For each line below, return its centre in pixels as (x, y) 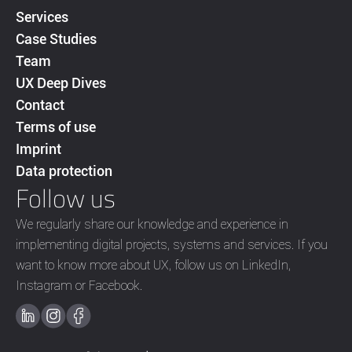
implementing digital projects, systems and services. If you (172, 244)
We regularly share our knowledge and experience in (152, 224)
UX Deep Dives (61, 82)
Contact (40, 104)
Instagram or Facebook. (79, 285)
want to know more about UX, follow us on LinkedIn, (153, 264)
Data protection (64, 170)
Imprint (38, 148)
